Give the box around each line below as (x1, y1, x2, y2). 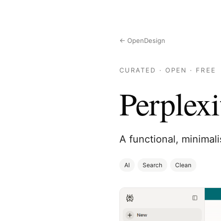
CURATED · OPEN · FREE (119, 66, 216, 74)
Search (143, 161, 162, 169)
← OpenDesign (119, 37, 165, 44)
